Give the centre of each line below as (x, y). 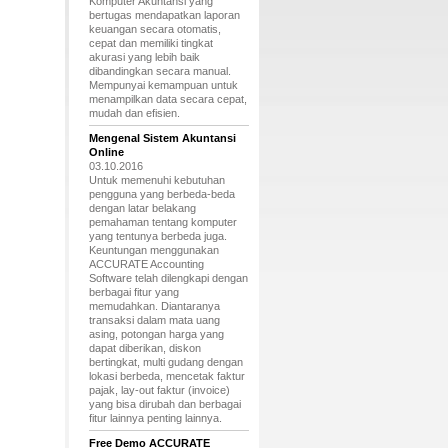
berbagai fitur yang (133, 292)
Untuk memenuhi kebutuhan (156, 180)
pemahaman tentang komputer (162, 222)
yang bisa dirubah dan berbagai (164, 404)
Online (106, 152)
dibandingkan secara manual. (159, 71)
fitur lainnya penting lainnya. (155, 418)
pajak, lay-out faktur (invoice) (159, 390)
